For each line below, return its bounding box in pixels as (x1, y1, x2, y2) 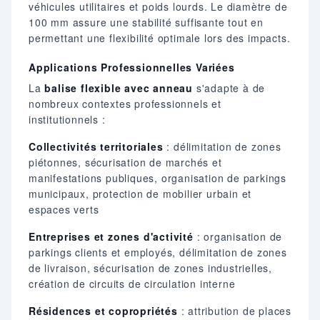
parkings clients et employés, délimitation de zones (29, 244, 287, 259)
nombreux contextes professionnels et (29, 96, 221, 111)
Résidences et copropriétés (29, 303, 178, 318)
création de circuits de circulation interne (29, 276, 236, 291)
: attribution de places (177, 303, 292, 318)
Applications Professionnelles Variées (29, 59, 235, 74)
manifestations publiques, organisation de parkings (29, 170, 286, 185)
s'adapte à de (193, 80, 266, 95)
